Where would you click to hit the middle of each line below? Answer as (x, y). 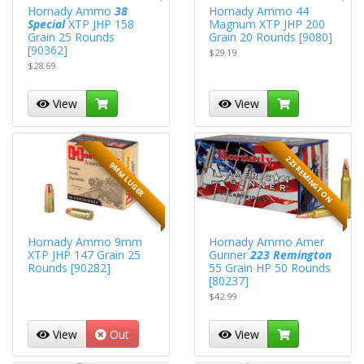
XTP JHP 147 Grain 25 (84, 254)
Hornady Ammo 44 (259, 11)
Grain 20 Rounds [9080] (271, 37)
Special (46, 24)
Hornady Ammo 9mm (84, 241)
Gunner (230, 254)
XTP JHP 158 (99, 24)
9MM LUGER (127, 179)
